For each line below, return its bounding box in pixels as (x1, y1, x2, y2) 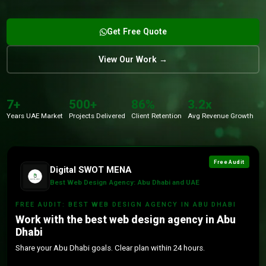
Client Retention (131, 112, 182, 120)
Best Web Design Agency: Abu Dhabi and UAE (50, 178, 200, 186)
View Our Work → (99, 54, 167, 64)
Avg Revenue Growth (187, 112, 254, 120)
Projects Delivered (69, 112, 126, 120)
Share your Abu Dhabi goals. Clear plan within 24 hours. (15, 243, 205, 252)
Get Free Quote (106, 27, 167, 36)
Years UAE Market (7, 112, 64, 120)
